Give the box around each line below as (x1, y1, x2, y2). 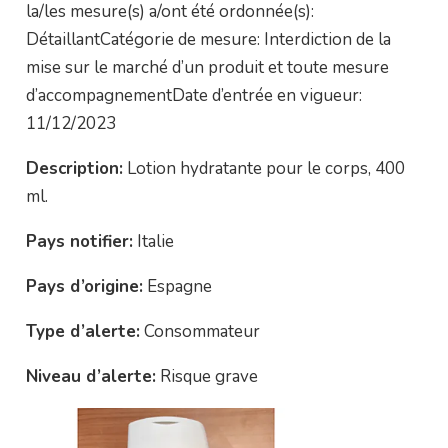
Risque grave (155, 365, 258, 388)
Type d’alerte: (25, 320, 140, 343)
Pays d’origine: (25, 275, 143, 298)
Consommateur (139, 320, 260, 343)
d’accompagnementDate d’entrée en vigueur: (25, 84, 362, 107)
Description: (25, 157, 123, 180)
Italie (132, 230, 174, 253)
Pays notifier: (25, 230, 133, 253)
